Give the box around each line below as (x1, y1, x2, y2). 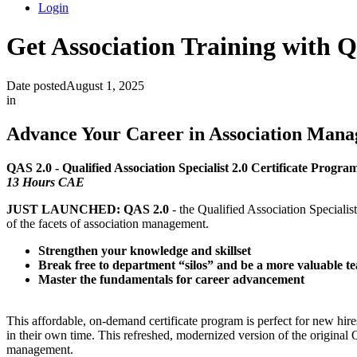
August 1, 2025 (66, 78, 144, 92)
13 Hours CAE (6, 175, 84, 189)
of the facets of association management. (6, 216, 209, 230)
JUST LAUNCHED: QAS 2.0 (6, 202, 172, 216)
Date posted (6, 78, 66, 92)
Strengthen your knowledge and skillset (38, 243, 251, 257)
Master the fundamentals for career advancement (38, 272, 304, 286)
